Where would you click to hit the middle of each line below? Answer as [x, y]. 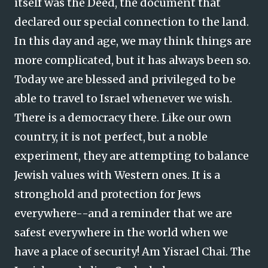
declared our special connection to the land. [132, 22]
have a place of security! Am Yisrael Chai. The [133, 252]
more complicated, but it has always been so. [133, 60]
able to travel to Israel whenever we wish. [123, 98]
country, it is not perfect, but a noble [111, 137]
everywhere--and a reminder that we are [123, 213]
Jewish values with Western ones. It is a [117, 175]
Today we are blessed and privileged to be [125, 79]
